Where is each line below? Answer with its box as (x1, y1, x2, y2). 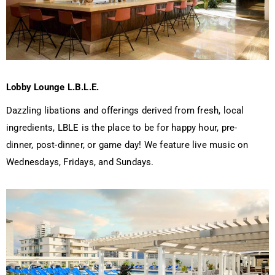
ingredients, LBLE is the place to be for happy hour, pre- (6, 122, 238, 134)
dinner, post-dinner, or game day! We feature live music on (6, 139, 249, 151)
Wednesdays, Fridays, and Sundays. (6, 157, 154, 168)
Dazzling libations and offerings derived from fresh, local (6, 105, 244, 117)
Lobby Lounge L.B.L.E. (6, 82, 99, 93)
